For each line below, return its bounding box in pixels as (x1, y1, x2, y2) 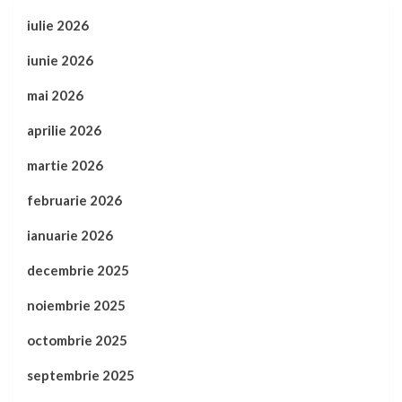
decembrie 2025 (27, 262, 129, 279)
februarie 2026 (27, 192, 122, 209)
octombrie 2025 (27, 332, 127, 349)
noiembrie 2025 (27, 297, 126, 314)
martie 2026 (27, 157, 103, 174)
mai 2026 (27, 87, 83, 104)
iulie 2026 (27, 17, 89, 34)
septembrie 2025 (27, 367, 135, 384)
